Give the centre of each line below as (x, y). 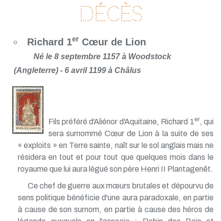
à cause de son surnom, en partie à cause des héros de (115, 209)
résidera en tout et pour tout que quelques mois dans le (115, 157)
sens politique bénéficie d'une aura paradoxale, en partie (115, 197)
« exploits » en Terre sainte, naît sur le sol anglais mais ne (115, 145)
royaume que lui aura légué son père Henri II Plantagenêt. (115, 169)
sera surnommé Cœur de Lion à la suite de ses (131, 133)
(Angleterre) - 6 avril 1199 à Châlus (77, 70)
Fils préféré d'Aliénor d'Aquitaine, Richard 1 (121, 121)
